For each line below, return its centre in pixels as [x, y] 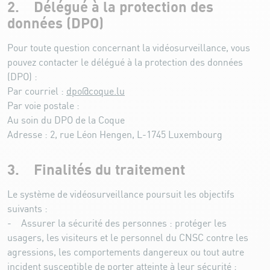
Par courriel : [37, 92]
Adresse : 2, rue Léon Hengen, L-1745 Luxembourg [116, 135]
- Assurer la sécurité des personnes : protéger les [117, 224]
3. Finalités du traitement [96, 170]
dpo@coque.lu [96, 92]
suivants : [27, 209]
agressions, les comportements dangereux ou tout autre [126, 253]
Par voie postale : [43, 106]
